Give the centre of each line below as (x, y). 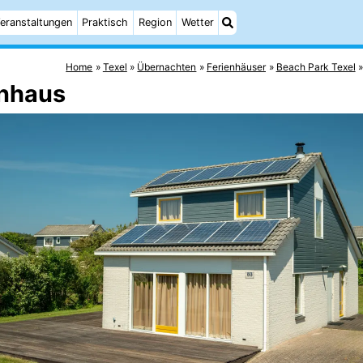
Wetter (197, 22)
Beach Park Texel (316, 66)
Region (155, 22)
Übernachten (167, 66)
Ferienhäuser (237, 66)
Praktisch (105, 22)
